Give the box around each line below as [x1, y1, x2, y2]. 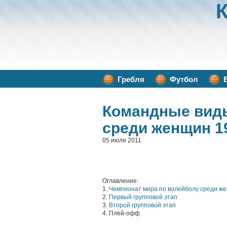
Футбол [170, 75, 198, 84]
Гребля [118, 75, 144, 84]
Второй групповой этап [109, 202, 176, 209]
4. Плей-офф [102, 210, 140, 217]
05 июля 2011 [102, 137, 141, 144]
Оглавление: [102, 177, 138, 184]
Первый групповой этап [109, 194, 177, 201]
